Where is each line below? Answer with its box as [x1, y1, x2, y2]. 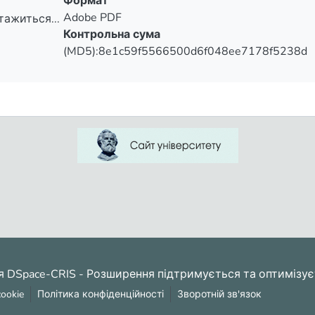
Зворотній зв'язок [176, 287, 262, 301]
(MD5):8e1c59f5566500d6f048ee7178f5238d [63, 44, 307, 59]
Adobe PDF [63, 10, 122, 25]
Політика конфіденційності [37, 287, 164, 301]
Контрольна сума [63, 27, 160, 42]
